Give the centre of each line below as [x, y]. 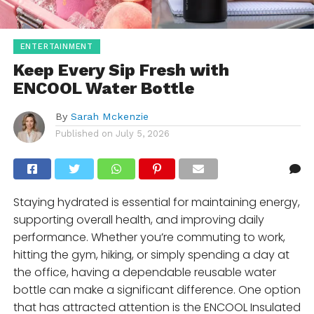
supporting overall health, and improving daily [138, 220]
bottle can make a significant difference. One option [157, 290]
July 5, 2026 [142, 134]
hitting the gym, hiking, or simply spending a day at [151, 255]
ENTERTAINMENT [57, 47]
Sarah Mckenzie [109, 117]
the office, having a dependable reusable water [144, 273]
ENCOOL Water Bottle [103, 89]
